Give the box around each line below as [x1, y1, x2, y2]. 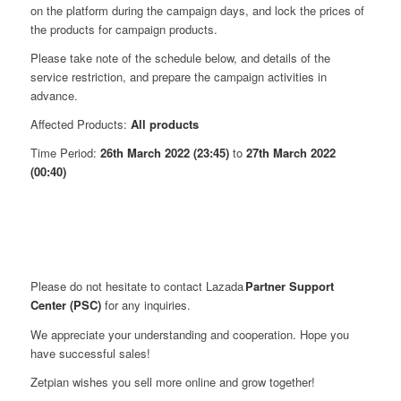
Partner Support [244, 277, 334, 295]
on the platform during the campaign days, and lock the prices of [30, 2, 364, 20]
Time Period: [30, 144, 100, 162]
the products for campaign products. [30, 21, 218, 38]
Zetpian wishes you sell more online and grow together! [30, 372, 315, 390]
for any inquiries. [100, 296, 191, 314]
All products [130, 115, 199, 133]
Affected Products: [30, 115, 131, 133]
